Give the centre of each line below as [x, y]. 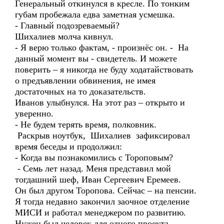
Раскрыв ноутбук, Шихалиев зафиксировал [102, 135]
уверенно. [34, 113]
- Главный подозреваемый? [67, 25]
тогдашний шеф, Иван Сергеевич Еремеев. [99, 179]
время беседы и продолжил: [68, 146]
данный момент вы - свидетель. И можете [96, 58]
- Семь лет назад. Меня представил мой [93, 168]
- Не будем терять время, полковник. [86, 124]
